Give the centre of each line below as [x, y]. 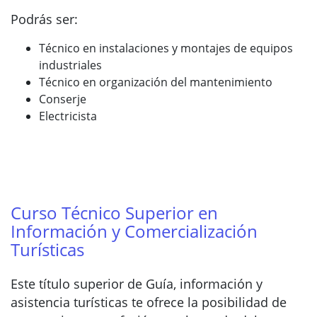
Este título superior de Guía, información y [137, 284]
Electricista [68, 116]
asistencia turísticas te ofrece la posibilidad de [149, 302]
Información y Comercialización [134, 231]
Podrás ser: [44, 19]
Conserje [63, 99]
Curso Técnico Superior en [114, 213]
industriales [70, 65]
